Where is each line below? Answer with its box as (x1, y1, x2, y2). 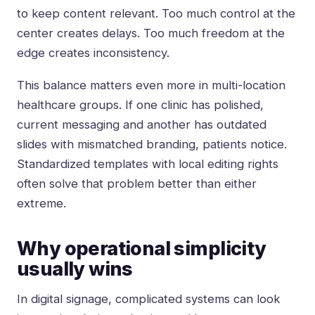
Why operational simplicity (17, 237, 266, 261)
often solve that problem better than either (17, 176, 257, 191)
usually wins (17, 257, 133, 281)
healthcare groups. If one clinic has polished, (17, 98, 264, 112)
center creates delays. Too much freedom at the (17, 26, 285, 41)
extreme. (17, 196, 66, 211)
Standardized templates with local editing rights (17, 157, 278, 172)
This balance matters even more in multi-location (17, 78, 285, 93)
